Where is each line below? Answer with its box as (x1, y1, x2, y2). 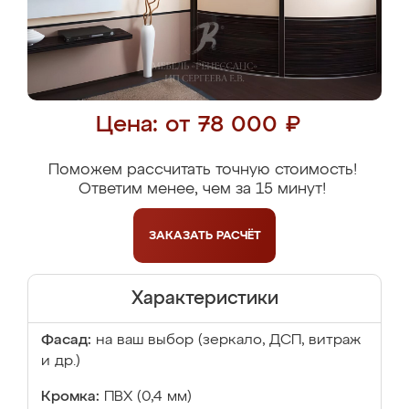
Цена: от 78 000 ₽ (95, 114, 300, 137)
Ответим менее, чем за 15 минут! (79, 182, 326, 197)
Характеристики (131, 289, 278, 308)
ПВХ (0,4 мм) (104, 390, 192, 404)
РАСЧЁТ (215, 229, 261, 242)
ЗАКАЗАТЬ (148, 229, 216, 242)
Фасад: (41, 333, 91, 348)
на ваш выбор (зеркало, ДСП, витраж (96, 333, 361, 348)
